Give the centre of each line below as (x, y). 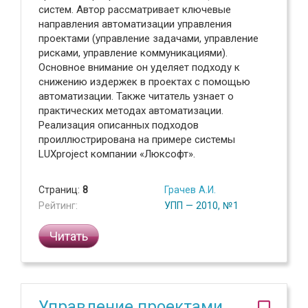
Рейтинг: (58, 206)
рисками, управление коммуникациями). (133, 53)
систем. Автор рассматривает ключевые (135, 10)
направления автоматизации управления (135, 24)
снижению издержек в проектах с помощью (144, 82)
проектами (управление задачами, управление (148, 38)
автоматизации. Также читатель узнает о (136, 96)
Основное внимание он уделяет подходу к (139, 67)
